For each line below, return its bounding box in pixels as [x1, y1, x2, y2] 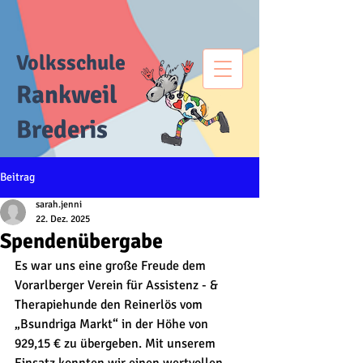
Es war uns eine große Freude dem [15, 258, 209, 274]
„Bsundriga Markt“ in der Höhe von [15, 316, 211, 332]
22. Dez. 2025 [36, 213, 90, 225]
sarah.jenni [36, 199, 82, 211]
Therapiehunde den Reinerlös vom [15, 297, 206, 313]
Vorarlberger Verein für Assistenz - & [15, 277, 221, 293]
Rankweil [16, 79, 117, 110]
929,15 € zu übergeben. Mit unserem [15, 335, 219, 352]
